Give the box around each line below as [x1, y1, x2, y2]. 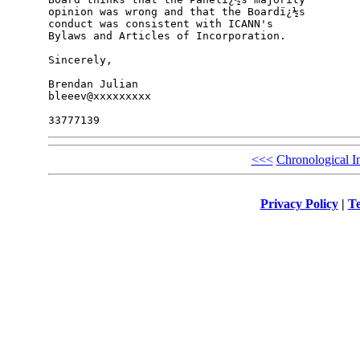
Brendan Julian [47, 78, 138, 91]
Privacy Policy [260, 196, 338, 211]
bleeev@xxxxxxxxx [47, 90, 151, 103]
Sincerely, [47, 54, 112, 67]
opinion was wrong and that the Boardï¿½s [47, 6, 312, 18]
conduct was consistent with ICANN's [47, 18, 280, 31]
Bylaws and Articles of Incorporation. [47, 30, 286, 43]
